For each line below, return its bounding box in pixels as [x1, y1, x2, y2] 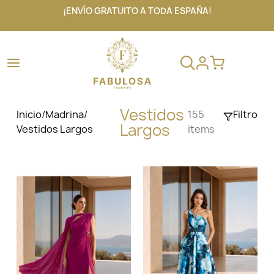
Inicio [16, 107, 42, 121]
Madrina [45, 107, 84, 121]
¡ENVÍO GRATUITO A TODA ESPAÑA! [62, 5, 212, 17]
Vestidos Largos [16, 122, 93, 136]
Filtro [233, 107, 258, 121]
